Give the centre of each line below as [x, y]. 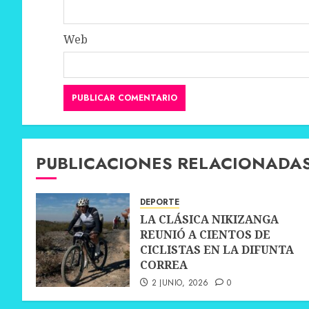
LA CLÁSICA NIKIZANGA [209, 220]
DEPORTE [160, 202]
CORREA [164, 265]
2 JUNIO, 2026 [180, 283]
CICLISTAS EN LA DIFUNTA [217, 250]
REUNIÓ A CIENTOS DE [205, 235]
